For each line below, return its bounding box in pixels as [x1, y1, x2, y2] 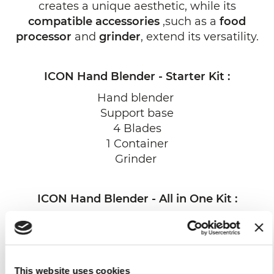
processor [15, 30, 72, 44]
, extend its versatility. [140, 30, 259, 44]
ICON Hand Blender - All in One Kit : [37, 192, 237, 206]
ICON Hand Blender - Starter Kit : [44, 70, 230, 84]
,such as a [160, 15, 220, 29]
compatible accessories [28, 15, 160, 29]
